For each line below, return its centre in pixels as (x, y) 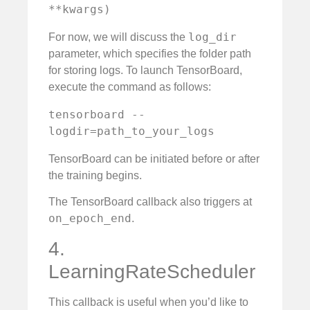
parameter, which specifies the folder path (150, 54)
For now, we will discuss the (118, 37)
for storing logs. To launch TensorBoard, (145, 71)
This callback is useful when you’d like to (148, 302)
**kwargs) (80, 10)
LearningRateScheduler (152, 271)
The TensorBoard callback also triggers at (150, 202)
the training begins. (95, 176)
